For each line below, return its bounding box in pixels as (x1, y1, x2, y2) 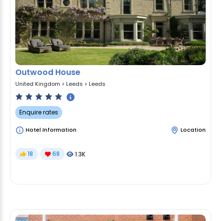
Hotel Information (24, 126, 76, 134)
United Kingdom (15, 79, 60, 88)
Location (181, 126, 206, 134)
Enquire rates (19, 108, 58, 117)
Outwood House (15, 66, 80, 78)
